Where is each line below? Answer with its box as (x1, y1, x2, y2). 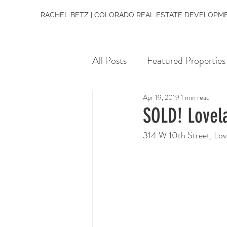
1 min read (181, 92, 210, 102)
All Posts (92, 53, 127, 68)
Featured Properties (147, 53, 225, 68)
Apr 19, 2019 (143, 92, 179, 102)
